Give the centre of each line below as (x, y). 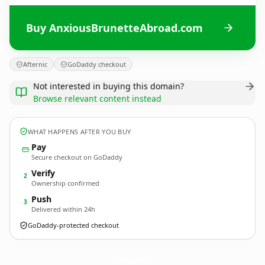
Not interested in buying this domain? (109, 86)
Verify (43, 173)
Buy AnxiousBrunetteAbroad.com (114, 28)
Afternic (35, 64)
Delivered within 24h (63, 209)
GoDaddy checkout (97, 64)
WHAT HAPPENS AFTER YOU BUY (80, 131)
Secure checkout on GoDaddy (77, 157)
